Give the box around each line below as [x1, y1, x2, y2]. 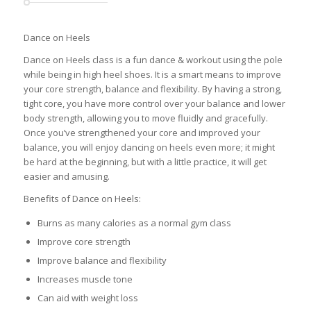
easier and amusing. [23, 170, 110, 183]
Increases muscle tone [37, 273, 133, 286]
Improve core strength [37, 235, 131, 249]
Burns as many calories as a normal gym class [37, 217, 231, 230]
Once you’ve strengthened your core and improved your [23, 126, 260, 140]
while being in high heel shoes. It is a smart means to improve [23, 68, 281, 81]
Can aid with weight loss [37, 292, 138, 305]
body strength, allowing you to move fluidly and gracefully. [23, 112, 268, 125]
